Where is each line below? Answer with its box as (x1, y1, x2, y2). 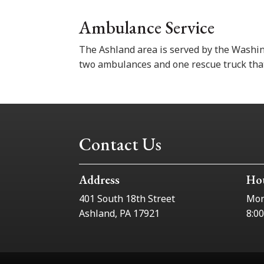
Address (79, 171, 120, 187)
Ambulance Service (79, 16, 215, 39)
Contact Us (79, 132, 162, 156)
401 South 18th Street (79, 192, 176, 205)
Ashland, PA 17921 (79, 206, 160, 220)
